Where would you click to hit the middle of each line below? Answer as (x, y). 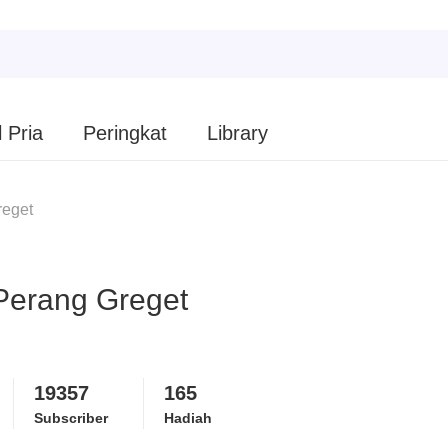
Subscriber (71, 418)
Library (237, 133)
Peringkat (125, 133)
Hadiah (188, 418)
